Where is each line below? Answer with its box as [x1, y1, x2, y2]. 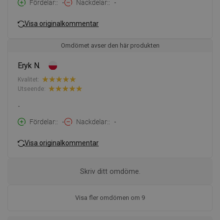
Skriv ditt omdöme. [80, 167, 140, 176]
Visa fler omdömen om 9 [75, 194, 145, 202]
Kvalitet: [18, 76, 39, 83]
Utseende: [18, 85, 46, 92]
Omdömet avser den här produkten [60, 42, 160, 50]
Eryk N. [18, 61, 41, 71]
